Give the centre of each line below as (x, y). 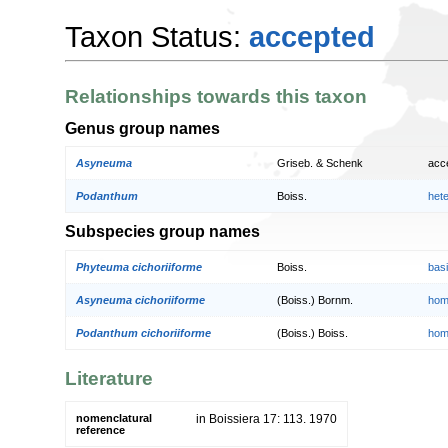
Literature (109, 379)
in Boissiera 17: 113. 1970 (266, 418)
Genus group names (142, 127)
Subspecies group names (162, 231)
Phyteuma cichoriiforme (139, 266)
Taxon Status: (157, 36)
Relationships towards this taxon (216, 97)
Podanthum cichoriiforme (143, 332)
